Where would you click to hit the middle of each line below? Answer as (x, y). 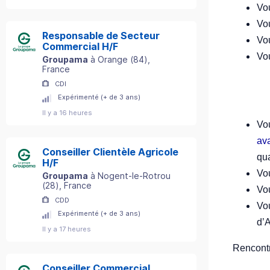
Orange (113, 59)
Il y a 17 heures (67, 229)
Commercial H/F (80, 46)
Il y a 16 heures (67, 113)
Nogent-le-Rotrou (134, 176)
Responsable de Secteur (101, 36)
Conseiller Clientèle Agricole (110, 152)
